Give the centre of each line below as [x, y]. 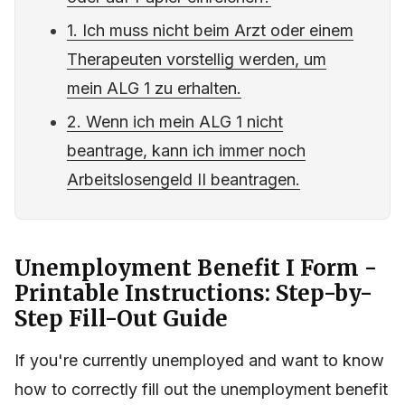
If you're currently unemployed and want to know [199, 361]
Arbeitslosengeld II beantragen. [184, 180]
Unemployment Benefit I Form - [196, 268]
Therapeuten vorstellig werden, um [197, 60]
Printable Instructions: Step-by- [193, 294]
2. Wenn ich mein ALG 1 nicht [175, 122]
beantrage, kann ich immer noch [187, 151]
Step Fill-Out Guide [121, 319]
